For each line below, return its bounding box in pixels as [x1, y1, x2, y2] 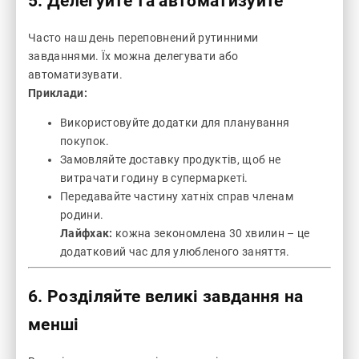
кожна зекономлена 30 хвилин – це [112, 227, 310, 240]
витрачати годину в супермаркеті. [60, 171, 248, 185]
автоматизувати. [28, 68, 123, 82]
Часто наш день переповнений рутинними [28, 31, 259, 45]
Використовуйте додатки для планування [60, 116, 290, 130]
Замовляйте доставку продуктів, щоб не [60, 153, 281, 167]
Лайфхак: [60, 227, 113, 240]
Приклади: [28, 87, 87, 100]
